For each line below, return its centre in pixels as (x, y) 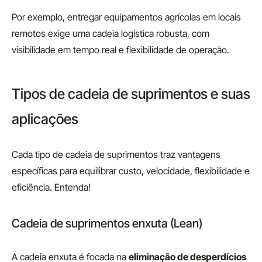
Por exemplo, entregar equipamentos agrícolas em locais (126, 17)
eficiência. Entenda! (51, 187)
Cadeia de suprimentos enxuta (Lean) (107, 223)
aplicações (45, 119)
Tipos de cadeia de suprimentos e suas (131, 94)
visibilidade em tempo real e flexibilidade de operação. (120, 50)
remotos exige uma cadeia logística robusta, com (111, 33)
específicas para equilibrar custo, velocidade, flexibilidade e (131, 171)
